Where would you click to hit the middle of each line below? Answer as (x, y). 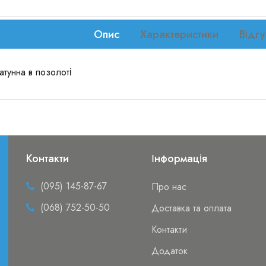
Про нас (169, 187)
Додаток (170, 251)
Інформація (180, 159)
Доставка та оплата (192, 208)
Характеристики (179, 35)
